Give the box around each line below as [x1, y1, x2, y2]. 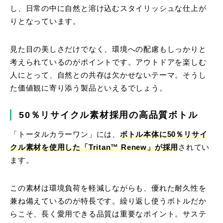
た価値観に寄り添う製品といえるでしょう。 [10, 84, 167, 93]
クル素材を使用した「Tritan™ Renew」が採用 [10, 143, 179, 152]
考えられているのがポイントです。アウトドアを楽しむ [10, 58, 207, 67]
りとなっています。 [10, 17, 81, 26]
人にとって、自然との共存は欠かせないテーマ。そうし [10, 71, 207, 80]
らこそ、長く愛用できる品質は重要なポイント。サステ [10, 210, 207, 219]
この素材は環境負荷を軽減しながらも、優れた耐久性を [10, 184, 207, 193]
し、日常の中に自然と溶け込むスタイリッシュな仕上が [10, 4, 207, 13]
